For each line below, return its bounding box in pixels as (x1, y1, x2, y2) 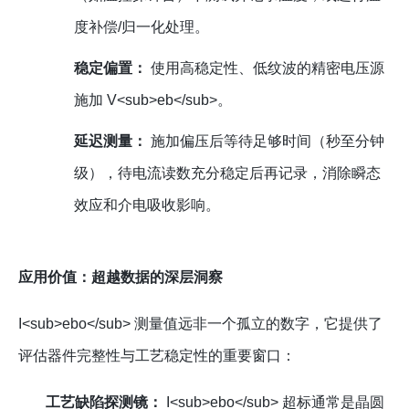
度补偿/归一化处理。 (73, 19, 209, 36)
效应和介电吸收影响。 (73, 197, 220, 214)
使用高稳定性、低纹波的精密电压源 (146, 60, 384, 77)
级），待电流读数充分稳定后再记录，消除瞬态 (73, 165, 381, 182)
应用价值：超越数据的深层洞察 (18, 269, 223, 286)
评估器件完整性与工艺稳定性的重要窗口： (18, 348, 296, 364)
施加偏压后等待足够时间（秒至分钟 (146, 133, 384, 150)
